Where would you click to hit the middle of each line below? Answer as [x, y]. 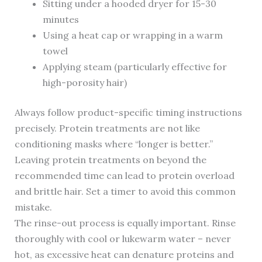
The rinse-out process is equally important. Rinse [125, 223]
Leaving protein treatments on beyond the [110, 160]
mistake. [33, 207]
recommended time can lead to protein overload [124, 176]
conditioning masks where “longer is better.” [113, 144]
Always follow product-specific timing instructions [128, 113]
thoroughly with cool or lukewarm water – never [123, 239]
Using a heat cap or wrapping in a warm [132, 35]
